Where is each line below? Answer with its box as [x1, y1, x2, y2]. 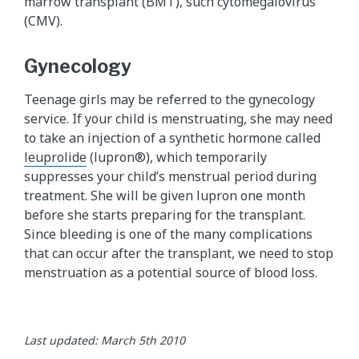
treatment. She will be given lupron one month [24, 187, 305, 205]
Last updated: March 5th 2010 [24, 333, 185, 349]
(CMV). [24, 12, 63, 30]
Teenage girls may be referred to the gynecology [24, 91, 315, 109]
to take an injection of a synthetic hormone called [24, 129, 321, 147]
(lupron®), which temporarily [87, 148, 267, 167]
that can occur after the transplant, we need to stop [24, 244, 333, 263]
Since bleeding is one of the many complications [24, 225, 313, 244]
